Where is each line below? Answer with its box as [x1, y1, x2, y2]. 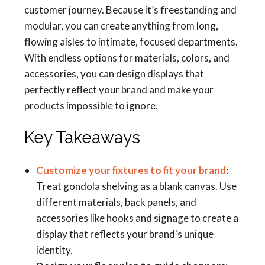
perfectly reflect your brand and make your [24, 83, 214, 96]
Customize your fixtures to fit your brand [36, 164, 226, 176]
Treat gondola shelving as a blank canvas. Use [36, 180, 237, 192]
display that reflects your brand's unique [36, 228, 214, 240]
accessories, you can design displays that [24, 67, 204, 80]
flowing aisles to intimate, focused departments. [24, 35, 238, 48]
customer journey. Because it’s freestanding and [24, 4, 237, 16]
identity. [36, 244, 73, 256]
